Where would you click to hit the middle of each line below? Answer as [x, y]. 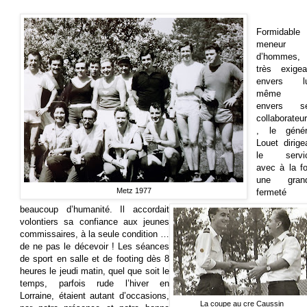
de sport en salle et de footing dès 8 [95, 259]
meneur [271, 44]
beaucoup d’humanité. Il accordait [95, 210]
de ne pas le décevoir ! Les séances [95, 247]
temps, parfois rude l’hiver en [95, 284]
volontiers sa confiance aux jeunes [95, 222]
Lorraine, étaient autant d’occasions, [95, 296]
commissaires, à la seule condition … [95, 234]
